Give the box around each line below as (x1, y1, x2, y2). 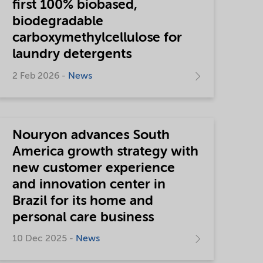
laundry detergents (12, 48, 132, 61)
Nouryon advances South (12, 128, 170, 142)
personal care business (12, 210, 154, 224)
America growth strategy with (12, 144, 199, 159)
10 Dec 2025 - (12, 234, 76, 244)
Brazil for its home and (12, 194, 154, 208)
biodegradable (12, 15, 104, 28)
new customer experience (12, 161, 176, 175)
